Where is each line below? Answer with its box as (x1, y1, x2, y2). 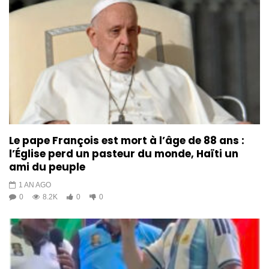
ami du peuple (9, 160, 85, 175)
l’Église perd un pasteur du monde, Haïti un (9, 147, 238, 162)
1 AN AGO (19, 181, 51, 190)
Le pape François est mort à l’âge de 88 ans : (9, 133, 244, 148)
